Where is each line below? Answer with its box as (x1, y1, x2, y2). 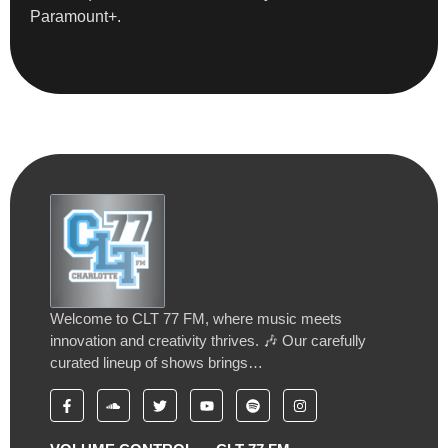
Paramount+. (30, 8, 121, 26)
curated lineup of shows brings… (50, 354, 263, 372)
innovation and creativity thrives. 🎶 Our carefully (50, 332, 366, 350)
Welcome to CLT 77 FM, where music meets (50, 310, 342, 328)
